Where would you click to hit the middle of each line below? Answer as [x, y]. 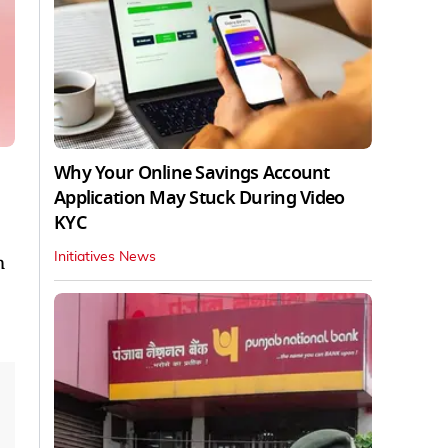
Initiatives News [105, 256]
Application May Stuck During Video [199, 197]
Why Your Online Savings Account [192, 172]
